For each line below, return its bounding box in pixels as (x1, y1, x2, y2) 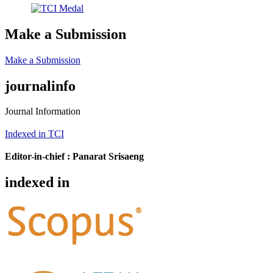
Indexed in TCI (5, 129, 64, 140)
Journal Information (5, 106, 80, 117)
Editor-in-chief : (5, 151, 70, 162)
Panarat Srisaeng (73, 151, 144, 162)
